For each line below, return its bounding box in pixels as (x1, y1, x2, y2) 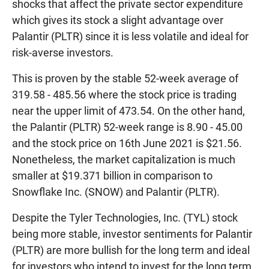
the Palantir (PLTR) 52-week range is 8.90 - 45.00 (12, 120, 243, 133)
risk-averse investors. (12, 46, 113, 59)
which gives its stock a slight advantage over (12, 13, 223, 26)
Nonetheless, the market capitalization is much (12, 153, 235, 166)
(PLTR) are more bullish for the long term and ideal (12, 243, 250, 256)
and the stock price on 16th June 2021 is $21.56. (12, 136, 242, 150)
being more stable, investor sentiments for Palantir (12, 227, 252, 240)
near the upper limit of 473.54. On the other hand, (12, 104, 245, 117)
